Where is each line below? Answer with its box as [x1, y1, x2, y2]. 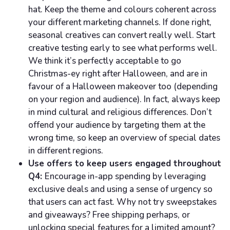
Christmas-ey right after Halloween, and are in [28, 68, 207, 80]
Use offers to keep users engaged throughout [28, 158, 221, 170]
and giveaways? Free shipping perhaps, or [28, 209, 190, 221]
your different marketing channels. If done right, [28, 16, 212, 29]
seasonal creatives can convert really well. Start [28, 29, 215, 42]
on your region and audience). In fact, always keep [28, 93, 220, 106]
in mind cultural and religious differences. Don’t [28, 106, 212, 119]
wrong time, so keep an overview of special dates [28, 132, 220, 144]
